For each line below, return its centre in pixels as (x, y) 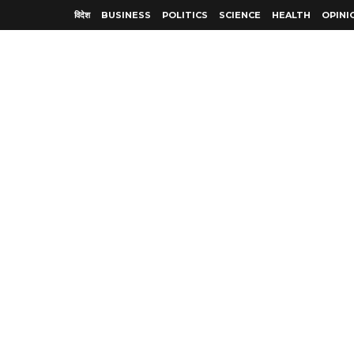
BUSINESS (126, 15)
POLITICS (185, 15)
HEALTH (291, 15)
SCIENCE (240, 15)
